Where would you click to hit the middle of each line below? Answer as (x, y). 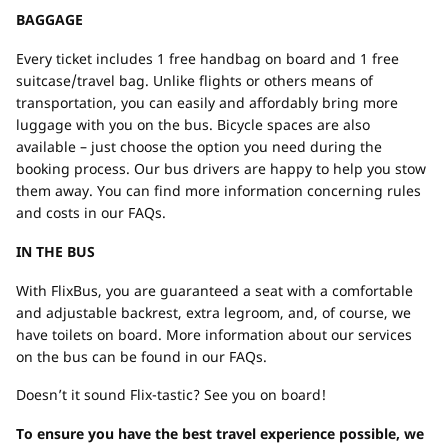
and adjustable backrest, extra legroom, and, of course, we (213, 312)
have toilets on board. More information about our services (214, 334)
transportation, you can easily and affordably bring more (207, 102)
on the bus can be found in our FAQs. (141, 356)
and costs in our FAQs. (91, 212)
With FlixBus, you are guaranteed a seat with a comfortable (214, 290)
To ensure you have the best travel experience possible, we (220, 433)
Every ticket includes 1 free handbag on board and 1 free (207, 58)
